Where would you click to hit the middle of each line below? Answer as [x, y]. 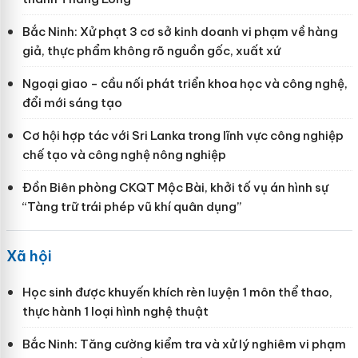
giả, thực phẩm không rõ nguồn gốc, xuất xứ [151, 50]
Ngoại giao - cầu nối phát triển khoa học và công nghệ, [185, 83]
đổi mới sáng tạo [72, 102]
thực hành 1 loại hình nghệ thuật [115, 311]
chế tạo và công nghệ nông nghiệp [124, 154]
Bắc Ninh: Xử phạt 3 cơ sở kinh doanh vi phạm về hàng [180, 31]
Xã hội [29, 256]
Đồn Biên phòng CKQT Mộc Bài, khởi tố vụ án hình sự [175, 187]
